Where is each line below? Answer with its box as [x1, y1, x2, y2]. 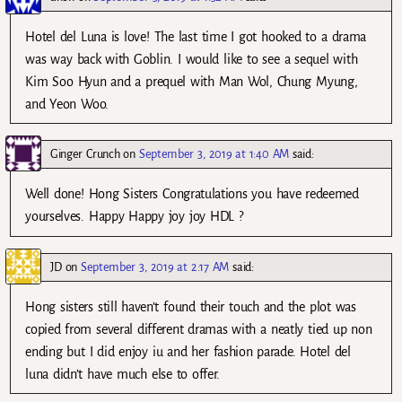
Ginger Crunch [50, 147, 120, 162]
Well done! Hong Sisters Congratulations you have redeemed [25, 187, 359, 202]
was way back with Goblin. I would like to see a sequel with [25, 52, 358, 67]
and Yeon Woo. [25, 97, 109, 112]
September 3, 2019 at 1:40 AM [138, 147, 289, 162]
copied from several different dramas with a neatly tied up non [25, 321, 372, 336]
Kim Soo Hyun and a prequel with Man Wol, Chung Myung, [25, 74, 358, 90]
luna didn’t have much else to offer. [25, 366, 221, 381]
